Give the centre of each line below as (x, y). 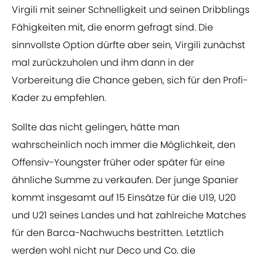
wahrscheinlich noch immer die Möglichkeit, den (124, 145)
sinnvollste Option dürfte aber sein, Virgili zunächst (129, 45)
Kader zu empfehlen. (59, 98)
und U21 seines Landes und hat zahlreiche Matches (129, 215)
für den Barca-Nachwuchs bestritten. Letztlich (118, 233)
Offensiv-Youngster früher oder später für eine (118, 163)
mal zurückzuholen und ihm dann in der (103, 63)
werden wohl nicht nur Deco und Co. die (104, 251)
